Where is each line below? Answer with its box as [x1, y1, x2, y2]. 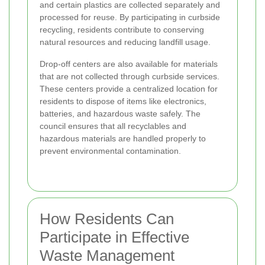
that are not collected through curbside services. [40, 72, 219, 82]
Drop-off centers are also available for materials [40, 59, 218, 69]
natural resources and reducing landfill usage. [40, 37, 211, 47]
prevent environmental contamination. [40, 146, 181, 156]
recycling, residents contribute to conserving [40, 25, 204, 35]
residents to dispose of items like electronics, [40, 96, 206, 106]
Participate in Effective [40, 228, 189, 247]
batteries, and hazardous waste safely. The [40, 109, 201, 119]
